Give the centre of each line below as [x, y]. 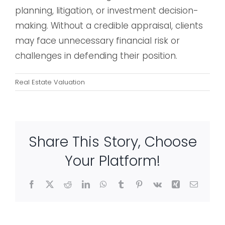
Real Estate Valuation [50, 82]
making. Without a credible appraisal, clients [109, 26]
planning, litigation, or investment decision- [107, 11]
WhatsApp [123, 184]
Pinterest [156, 184]
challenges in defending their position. [96, 56]
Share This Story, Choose [113, 142]
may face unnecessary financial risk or [97, 41]
